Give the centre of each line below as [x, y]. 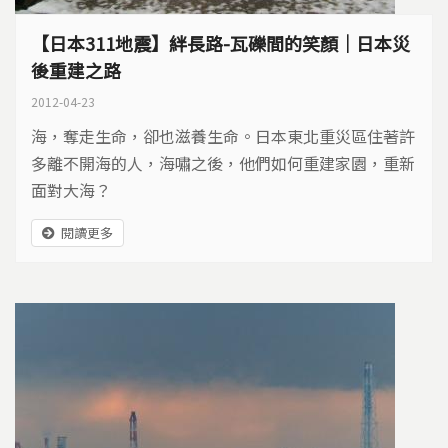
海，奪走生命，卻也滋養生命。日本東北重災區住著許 [223, 136]
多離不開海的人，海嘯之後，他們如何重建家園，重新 [223, 163]
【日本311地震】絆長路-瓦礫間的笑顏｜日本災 [220, 43]
